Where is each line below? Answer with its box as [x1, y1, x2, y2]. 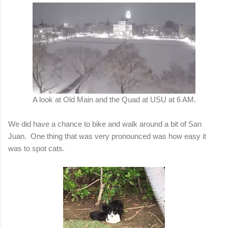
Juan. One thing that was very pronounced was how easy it [8, 131, 206, 140]
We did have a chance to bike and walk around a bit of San [8, 119, 202, 128]
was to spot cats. [8, 144, 69, 153]
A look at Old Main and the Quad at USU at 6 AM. [32, 95, 196, 104]
